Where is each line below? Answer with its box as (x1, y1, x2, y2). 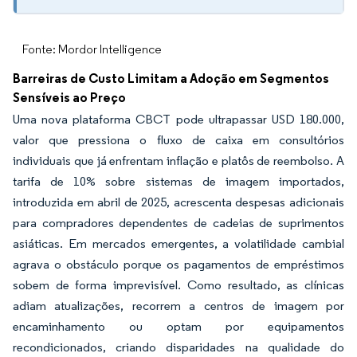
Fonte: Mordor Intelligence (22, 41, 162, 57)
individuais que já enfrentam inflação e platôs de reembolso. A (13, 153, 344, 168)
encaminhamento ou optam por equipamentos (13, 319, 344, 334)
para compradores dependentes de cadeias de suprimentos (13, 215, 344, 230)
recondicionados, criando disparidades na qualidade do (13, 339, 344, 355)
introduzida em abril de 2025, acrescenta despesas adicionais (13, 194, 344, 210)
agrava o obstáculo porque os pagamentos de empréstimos (13, 257, 344, 272)
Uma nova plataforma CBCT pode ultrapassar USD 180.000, (13, 112, 344, 127)
